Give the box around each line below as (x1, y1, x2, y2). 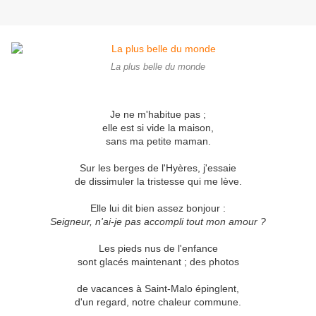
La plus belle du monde (111, 62, 205, 73)
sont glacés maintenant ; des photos (77, 256, 239, 268)
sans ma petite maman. (105, 135, 211, 147)
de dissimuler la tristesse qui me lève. (74, 176, 242, 188)
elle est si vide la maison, (102, 122, 214, 134)
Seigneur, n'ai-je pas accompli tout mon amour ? (50, 216, 266, 228)
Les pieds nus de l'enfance (98, 243, 218, 255)
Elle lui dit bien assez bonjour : (90, 202, 226, 214)
